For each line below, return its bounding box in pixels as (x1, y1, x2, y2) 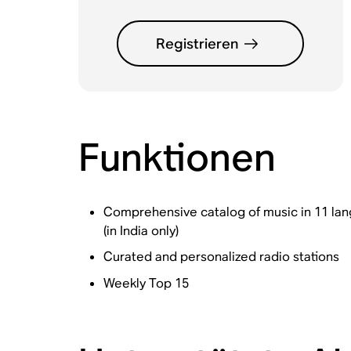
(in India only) (103, 222, 179, 239)
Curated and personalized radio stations (103, 248, 339, 266)
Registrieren (156, 34, 239, 52)
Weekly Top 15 (103, 274, 189, 291)
